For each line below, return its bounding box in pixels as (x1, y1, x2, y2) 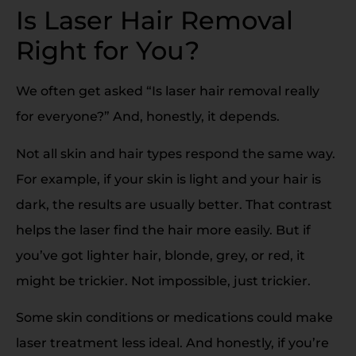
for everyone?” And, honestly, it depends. (16, 109, 280, 125)
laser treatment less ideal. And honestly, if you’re (16, 335, 329, 351)
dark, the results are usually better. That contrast (16, 196, 332, 212)
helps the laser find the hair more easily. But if (16, 222, 311, 238)
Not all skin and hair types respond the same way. (16, 145, 335, 161)
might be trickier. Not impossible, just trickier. (16, 273, 311, 288)
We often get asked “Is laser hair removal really (16, 83, 319, 99)
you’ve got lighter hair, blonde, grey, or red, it (16, 247, 305, 263)
